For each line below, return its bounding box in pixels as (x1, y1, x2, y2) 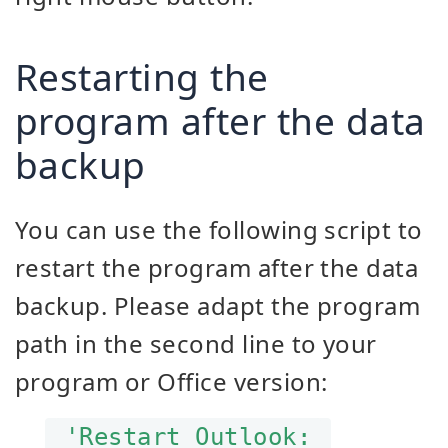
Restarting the (15, 51, 269, 102)
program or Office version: (15, 365, 328, 398)
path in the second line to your (15, 327, 377, 360)
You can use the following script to (15, 213, 423, 246)
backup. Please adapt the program (15, 289, 421, 322)
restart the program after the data (15, 251, 419, 284)
